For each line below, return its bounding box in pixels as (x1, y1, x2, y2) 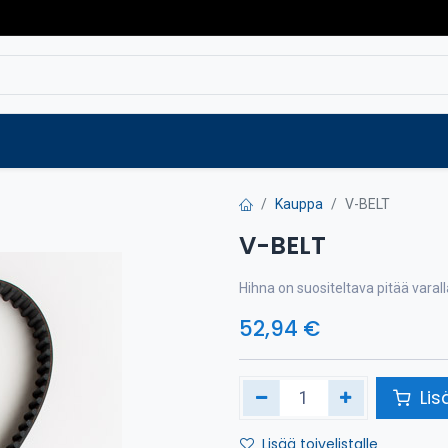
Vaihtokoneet (176, 129, 288, 152)
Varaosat (41, 129, 119, 152)
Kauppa (275, 196, 323, 212)
